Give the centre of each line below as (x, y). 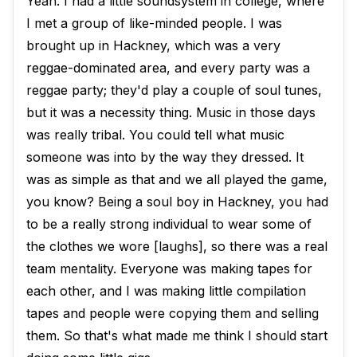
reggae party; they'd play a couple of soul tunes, (174, 90)
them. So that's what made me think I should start (177, 336)
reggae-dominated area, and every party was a (168, 68)
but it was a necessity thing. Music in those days (171, 113)
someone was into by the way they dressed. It (165, 157)
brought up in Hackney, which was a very (153, 46)
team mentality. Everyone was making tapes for (169, 269)
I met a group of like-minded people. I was (154, 24)
